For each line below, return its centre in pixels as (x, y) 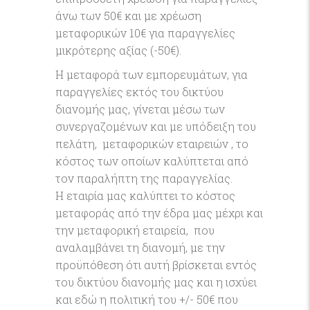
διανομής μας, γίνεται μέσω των (140, 109)
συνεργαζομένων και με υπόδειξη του (156, 126)
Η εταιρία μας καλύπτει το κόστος (145, 195)
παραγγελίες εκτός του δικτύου (139, 92)
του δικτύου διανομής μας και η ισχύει (156, 282)
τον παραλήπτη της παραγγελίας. (144, 178)
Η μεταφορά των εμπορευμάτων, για (152, 74)
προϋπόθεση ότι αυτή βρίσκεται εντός (156, 265)
